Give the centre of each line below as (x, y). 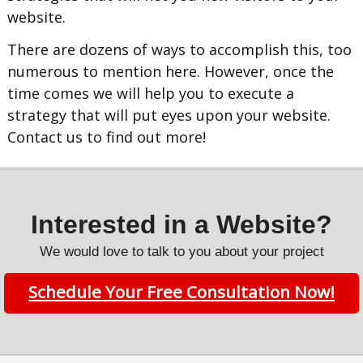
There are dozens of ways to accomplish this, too (180, 50)
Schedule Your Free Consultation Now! (181, 291)
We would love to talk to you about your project (181, 251)
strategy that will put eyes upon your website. (169, 115)
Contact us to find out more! (107, 137)
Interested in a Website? (181, 224)
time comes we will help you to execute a (151, 94)
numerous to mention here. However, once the (171, 72)
